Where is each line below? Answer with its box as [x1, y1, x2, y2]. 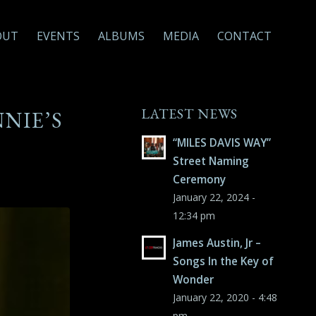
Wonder [173, 272, 214, 286]
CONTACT [217, 28, 272, 44]
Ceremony [173, 172, 226, 186]
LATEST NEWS [141, 104, 238, 123]
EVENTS [37, 28, 80, 44]
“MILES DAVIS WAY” [173, 135, 272, 150]
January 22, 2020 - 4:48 [173, 291, 278, 304]
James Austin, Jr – [173, 236, 262, 250]
